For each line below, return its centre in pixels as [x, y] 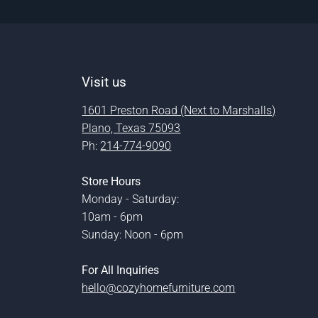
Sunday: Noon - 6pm [133, 235]
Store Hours [111, 182]
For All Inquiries [121, 270]
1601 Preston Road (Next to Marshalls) [179, 111]
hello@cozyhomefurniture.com [159, 288]
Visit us [104, 82]
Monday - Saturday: [131, 199]
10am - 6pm [113, 217]
